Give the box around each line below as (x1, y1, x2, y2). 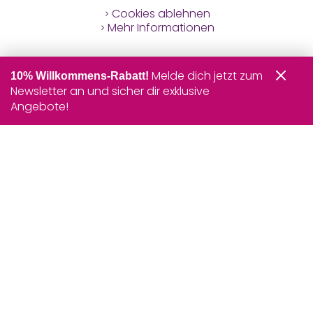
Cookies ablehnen (111, 6, 210, 22)
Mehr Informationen (107, 20, 214, 36)
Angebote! (10, 99, 68, 115)
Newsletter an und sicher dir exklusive (10, 83, 210, 99)
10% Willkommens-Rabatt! (10, 70, 152, 82)
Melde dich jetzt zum (152, 68, 263, 84)
